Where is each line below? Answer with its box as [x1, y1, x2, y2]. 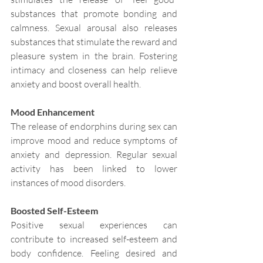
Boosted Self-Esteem [11, 205, 98, 217]
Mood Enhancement [11, 106, 95, 118]
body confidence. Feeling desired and [11, 247, 177, 259]
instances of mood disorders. [11, 177, 126, 189]
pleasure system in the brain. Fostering [11, 50, 177, 62]
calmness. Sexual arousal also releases [11, 22, 177, 34]
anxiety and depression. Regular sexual [11, 149, 177, 161]
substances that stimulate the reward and [11, 36, 177, 48]
